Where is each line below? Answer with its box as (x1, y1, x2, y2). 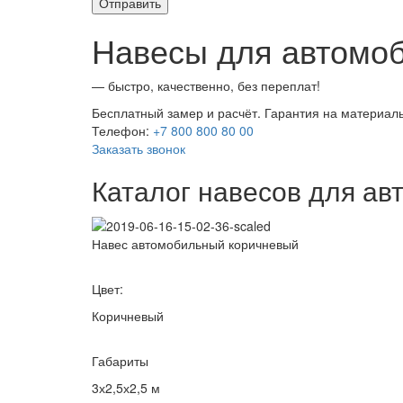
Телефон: (92, 121, 153, 140)
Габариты (92, 351, 148, 370)
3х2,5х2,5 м (92, 378, 160, 397)
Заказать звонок (92, 139, 185, 158)
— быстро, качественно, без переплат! (92, 76, 320, 95)
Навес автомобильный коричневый (92, 234, 299, 253)
